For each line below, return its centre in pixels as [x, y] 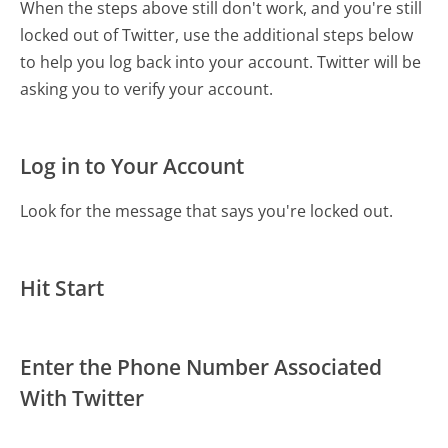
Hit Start [62, 288]
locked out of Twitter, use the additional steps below [217, 35]
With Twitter [82, 398]
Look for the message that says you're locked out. [207, 211]
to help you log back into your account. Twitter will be [221, 62]
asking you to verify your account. [147, 89]
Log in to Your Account [132, 166]
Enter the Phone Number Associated [201, 367]
